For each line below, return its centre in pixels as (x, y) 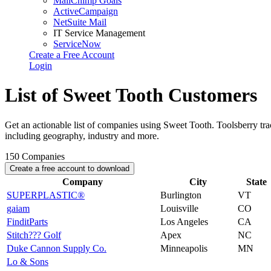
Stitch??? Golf (34, 235)
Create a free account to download (70, 168)
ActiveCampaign (86, 11)
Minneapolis (184, 248)
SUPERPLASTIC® (46, 195)
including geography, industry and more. (82, 135)
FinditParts (27, 221)
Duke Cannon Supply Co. (57, 248)
